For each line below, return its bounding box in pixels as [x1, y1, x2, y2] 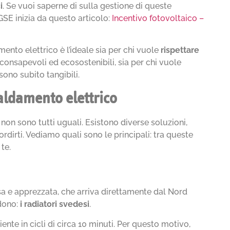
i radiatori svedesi [20, 199, 90, 209]
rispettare [161, 45, 200, 55]
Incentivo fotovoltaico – [112, 13, 204, 23]
